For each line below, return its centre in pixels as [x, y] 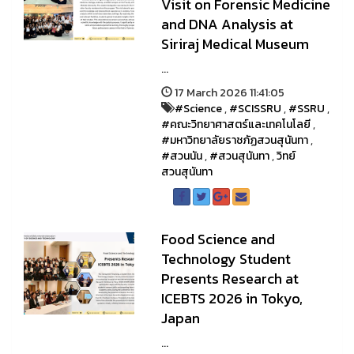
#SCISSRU [255, 109]
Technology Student [226, 259]
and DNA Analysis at [227, 24]
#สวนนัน [181, 156]
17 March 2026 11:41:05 [228, 93]
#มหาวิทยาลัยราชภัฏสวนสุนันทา [234, 140]
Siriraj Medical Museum [235, 44]
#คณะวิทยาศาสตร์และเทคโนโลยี [235, 124]
